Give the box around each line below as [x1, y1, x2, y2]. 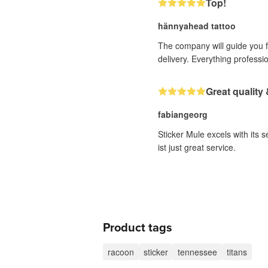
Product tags [103, 221, 172, 235]
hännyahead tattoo [158, 20, 236, 32]
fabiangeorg [158, 108, 208, 120]
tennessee [178, 246, 217, 258]
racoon [108, 246, 134, 258]
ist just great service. [158, 141, 236, 153]
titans [227, 246, 247, 258]
